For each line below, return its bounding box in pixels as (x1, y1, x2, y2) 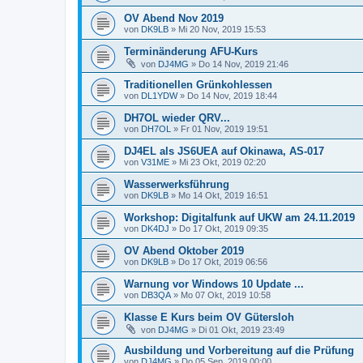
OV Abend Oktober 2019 (124, 245, 244, 257)
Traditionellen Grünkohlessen (124, 79, 272, 91)
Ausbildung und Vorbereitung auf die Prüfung (124, 344, 354, 357)
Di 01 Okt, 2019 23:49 (199, 325, 284, 335)
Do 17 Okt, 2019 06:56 (178, 257, 267, 267)
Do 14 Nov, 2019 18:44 (187, 91, 277, 100)
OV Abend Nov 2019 (124, 12, 224, 24)
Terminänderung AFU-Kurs (124, 45, 258, 58)
